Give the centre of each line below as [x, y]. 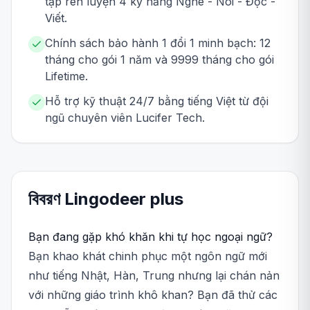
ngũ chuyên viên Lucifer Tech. [125, 118]
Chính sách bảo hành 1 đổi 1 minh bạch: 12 [158, 43]
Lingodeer [105, 199]
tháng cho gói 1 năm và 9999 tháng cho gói [159, 60]
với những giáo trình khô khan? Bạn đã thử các [153, 295]
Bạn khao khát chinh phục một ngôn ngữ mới [148, 256]
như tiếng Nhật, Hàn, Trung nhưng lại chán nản [154, 275]
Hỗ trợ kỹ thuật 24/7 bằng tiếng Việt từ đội [157, 101]
